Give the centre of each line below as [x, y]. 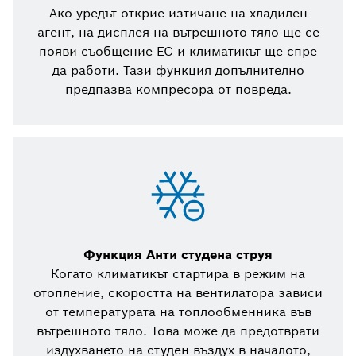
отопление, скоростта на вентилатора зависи [178, 293]
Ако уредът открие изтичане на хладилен [178, 14]
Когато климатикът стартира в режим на [178, 274]
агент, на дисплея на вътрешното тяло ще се [178, 33]
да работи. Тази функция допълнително [178, 71]
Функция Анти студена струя [178, 255]
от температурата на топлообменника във [178, 312]
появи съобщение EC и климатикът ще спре [178, 52]
